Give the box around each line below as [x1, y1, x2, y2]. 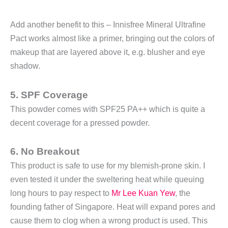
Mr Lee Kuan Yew [111, 189, 175, 198]
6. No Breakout [10, 146, 79, 157]
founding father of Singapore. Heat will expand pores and [10, 203, 215, 212]
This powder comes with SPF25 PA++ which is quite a [10, 104, 205, 113]
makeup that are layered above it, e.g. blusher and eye [10, 48, 205, 57]
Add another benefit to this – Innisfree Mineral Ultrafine [10, 20, 206, 30]
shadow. [10, 62, 40, 71]
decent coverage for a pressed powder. [10, 118, 150, 127]
